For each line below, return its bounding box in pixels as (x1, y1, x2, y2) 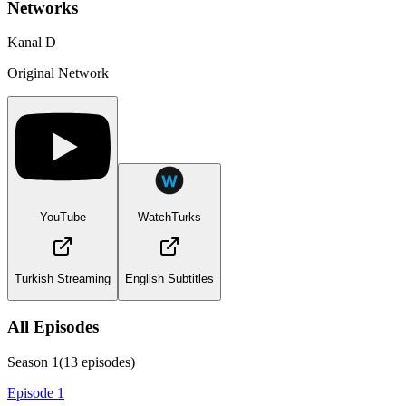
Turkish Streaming (14, 272, 111, 286)
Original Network (7, 65, 109, 82)
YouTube (39, 209, 86, 224)
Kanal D (7, 34, 56, 51)
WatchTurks (138, 209, 201, 224)
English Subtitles (125, 272, 214, 286)
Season (7, 354, 52, 371)
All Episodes (7, 317, 99, 337)
